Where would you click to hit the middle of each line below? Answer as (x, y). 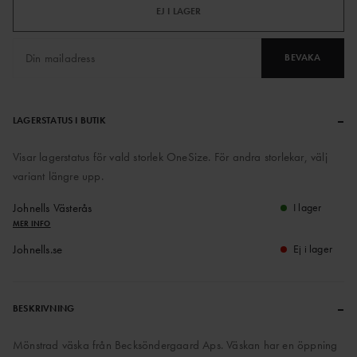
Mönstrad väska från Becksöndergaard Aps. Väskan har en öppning (175, 345)
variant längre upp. (58, 176)
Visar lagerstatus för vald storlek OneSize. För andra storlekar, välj (170, 157)
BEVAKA (303, 58)
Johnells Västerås (53, 208)
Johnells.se (38, 249)
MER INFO (32, 223)
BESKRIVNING (44, 308)
